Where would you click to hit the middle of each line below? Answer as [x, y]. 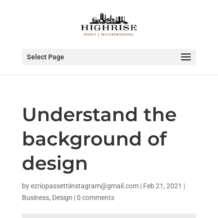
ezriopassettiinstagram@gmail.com [84, 186]
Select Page [45, 57]
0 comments [95, 198]
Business [35, 198]
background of [94, 139]
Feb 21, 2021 [162, 186]
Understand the [99, 114]
